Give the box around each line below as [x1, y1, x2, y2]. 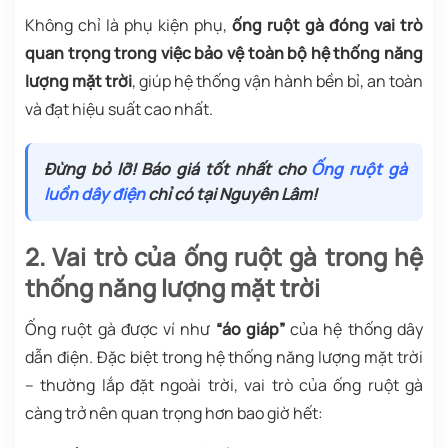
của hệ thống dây [284, 317, 424, 340]
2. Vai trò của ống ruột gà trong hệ [25, 239, 423, 273]
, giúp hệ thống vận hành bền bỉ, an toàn [132, 69, 424, 92]
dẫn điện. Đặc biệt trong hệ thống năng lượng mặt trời [25, 345, 423, 368]
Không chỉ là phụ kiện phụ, [25, 13, 232, 36]
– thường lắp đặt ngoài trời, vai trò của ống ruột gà [25, 373, 423, 396]
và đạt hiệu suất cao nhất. [25, 97, 213, 120]
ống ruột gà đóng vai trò [232, 13, 423, 36]
